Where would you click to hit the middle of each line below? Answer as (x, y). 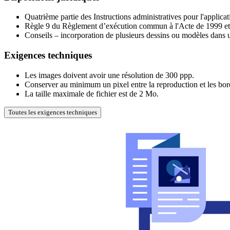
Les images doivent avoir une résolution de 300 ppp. (109, 75)
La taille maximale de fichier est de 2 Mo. (92, 93)
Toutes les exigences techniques (53, 112)
